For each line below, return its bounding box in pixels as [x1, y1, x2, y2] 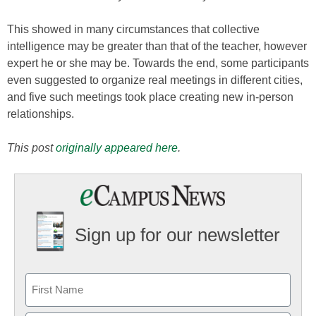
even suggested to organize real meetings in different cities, [7, 74, 303, 86]
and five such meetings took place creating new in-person [7, 91, 293, 103]
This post [7, 142, 56, 154]
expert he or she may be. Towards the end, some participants [7, 57, 309, 69]
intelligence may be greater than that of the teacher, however [7, 40, 307, 52]
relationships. [7, 108, 74, 120]
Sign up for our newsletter [74, 224, 280, 246]
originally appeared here [56, 142, 178, 154]
